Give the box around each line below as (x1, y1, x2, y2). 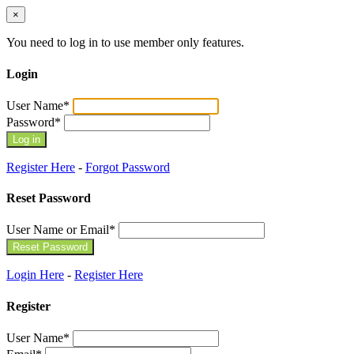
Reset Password (6, 191, 91, 205)
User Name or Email (6, 223, 109, 237)
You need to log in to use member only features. (6, 36, 244, 50)
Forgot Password (85, 160, 170, 174)
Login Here (6, 268, 64, 282)
